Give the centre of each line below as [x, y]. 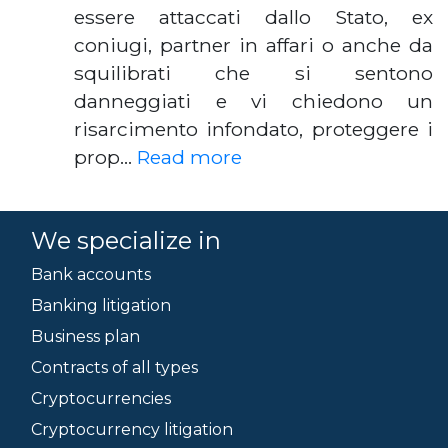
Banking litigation [101, 305]
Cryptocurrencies [101, 398]
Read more [189, 157]
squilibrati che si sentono [253, 73]
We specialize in [126, 240]
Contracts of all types [114, 367]
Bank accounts [91, 274]
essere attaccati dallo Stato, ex [253, 17]
